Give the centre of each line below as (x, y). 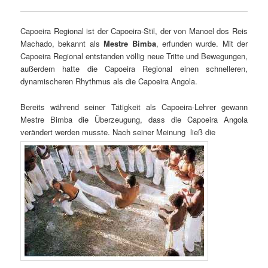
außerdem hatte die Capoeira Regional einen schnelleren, (134, 69)
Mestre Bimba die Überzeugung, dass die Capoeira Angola (134, 119)
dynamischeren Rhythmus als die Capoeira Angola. (109, 81)
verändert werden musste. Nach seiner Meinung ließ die (118, 132)
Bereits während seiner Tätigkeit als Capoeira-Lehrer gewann (134, 106)
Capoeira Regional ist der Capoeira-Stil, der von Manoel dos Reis (134, 31)
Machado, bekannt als (62, 44)
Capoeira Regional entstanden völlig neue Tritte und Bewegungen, (134, 56)
